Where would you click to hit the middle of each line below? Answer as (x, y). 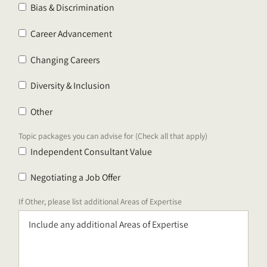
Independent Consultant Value (91, 151)
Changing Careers (66, 60)
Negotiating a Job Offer (76, 178)
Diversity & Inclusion (71, 86)
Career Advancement (72, 33)
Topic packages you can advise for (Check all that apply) (113, 136)
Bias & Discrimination (73, 8)
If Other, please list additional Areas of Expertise (100, 202)
